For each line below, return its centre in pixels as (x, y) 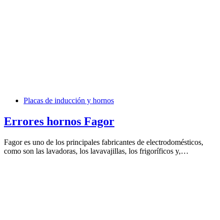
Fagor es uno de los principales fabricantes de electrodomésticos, (104, 142)
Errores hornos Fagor (59, 122)
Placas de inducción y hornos (69, 101)
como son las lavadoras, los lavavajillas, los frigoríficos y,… (96, 151)
